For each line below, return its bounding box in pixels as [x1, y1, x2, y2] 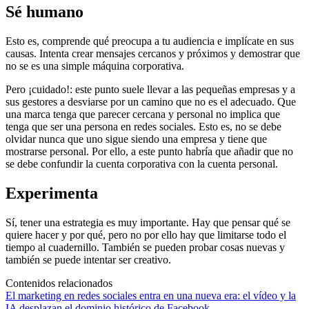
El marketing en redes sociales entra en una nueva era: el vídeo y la [6, 289, 296, 301]
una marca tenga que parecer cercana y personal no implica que [6, 108, 280, 120]
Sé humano [6, 2, 83, 21]
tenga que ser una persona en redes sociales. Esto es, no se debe [6, 120, 281, 132]
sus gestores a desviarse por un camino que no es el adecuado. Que [6, 95, 296, 108]
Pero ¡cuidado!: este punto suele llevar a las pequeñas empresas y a [6, 83, 295, 95]
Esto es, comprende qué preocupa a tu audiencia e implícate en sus [6, 34, 294, 47]
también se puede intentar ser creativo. [6, 253, 171, 266]
